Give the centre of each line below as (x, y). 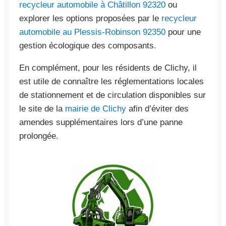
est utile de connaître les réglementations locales (111, 81)
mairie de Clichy (96, 108)
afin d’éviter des (157, 108)
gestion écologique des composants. (88, 45)
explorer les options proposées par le (90, 18)
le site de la (42, 108)
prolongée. (39, 136)
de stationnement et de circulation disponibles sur (112, 95)
